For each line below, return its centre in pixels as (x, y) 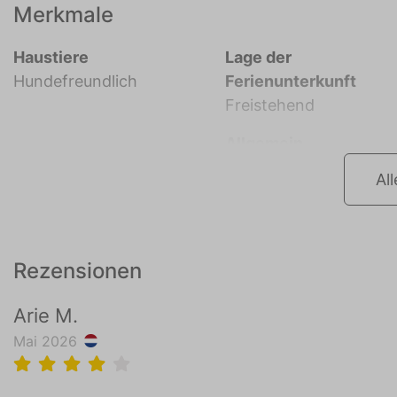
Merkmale (63, 15)
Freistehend (270, 105)
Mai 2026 (45, 342)
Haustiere (51, 58)
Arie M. (46, 316)
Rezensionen (78, 271)
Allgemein (265, 144)
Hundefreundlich (75, 82)
